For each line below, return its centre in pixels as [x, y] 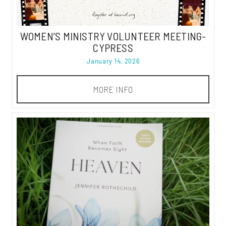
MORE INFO [113, 90]
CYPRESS [113, 48]
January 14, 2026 [113, 61]
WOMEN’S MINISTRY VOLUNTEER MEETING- [113, 36]
